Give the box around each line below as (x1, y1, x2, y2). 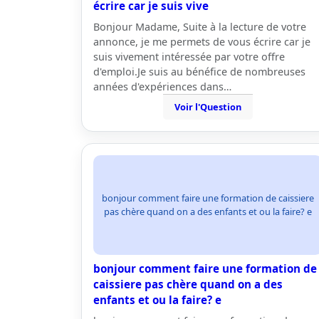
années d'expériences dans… (93, 80, 231, 93)
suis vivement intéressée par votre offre (93, 50, 285, 63)
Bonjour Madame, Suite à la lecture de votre (93, 20, 306, 33)
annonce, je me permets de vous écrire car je (93, 35, 310, 48)
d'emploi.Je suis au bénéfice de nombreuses (93, 65, 305, 78)
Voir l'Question (174, 100, 241, 113)
